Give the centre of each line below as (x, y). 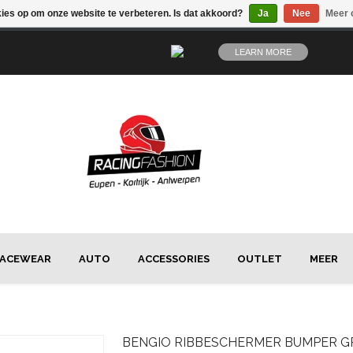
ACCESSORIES (174, 259)
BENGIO (147, 342)
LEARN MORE (264, 52)
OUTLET (260, 259)
